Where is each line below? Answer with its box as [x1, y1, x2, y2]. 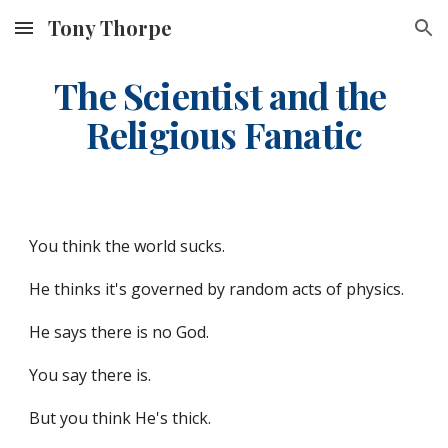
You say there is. [29, 364, 152, 386]
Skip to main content [16, 28, 158, 46]
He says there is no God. [29, 321, 210, 343]
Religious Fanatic [85, 110, 363, 158]
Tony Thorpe [48, 14, 172, 41]
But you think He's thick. [29, 407, 212, 429]
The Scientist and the [54, 71, 387, 119]
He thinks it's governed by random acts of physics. [29, 278, 405, 300]
